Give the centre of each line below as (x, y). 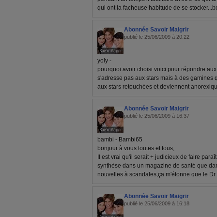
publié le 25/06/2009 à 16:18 (157, 203)
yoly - (104, 61)
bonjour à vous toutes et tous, (136, 148)
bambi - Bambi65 (120, 139)
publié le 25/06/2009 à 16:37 (157, 116)
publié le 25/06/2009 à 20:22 (157, 37)
